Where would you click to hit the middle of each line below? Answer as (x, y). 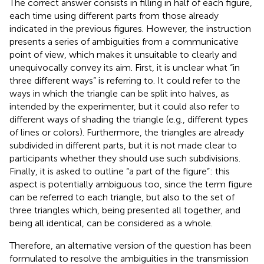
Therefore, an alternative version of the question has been (130, 245)
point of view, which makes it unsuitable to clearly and (123, 54)
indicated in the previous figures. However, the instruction (130, 28)
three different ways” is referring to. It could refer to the (125, 80)
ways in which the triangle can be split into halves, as (119, 93)
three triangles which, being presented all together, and (125, 210)
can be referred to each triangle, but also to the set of (122, 197)
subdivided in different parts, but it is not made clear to (123, 145)
